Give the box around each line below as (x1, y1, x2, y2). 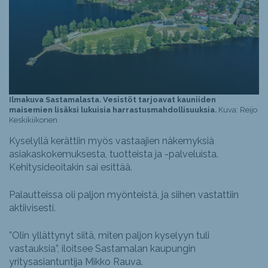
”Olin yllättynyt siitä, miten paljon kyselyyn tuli (9, 230, 209, 242)
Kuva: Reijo (217, 105, 257, 115)
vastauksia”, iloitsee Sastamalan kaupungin (9, 243, 196, 255)
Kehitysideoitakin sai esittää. (9, 162, 132, 173)
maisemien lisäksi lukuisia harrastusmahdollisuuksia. (9, 105, 217, 115)
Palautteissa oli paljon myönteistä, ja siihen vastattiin (9, 189, 239, 201)
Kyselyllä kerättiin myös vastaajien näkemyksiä (9, 135, 214, 147)
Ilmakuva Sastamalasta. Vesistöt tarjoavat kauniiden (9, 95, 216, 105)
